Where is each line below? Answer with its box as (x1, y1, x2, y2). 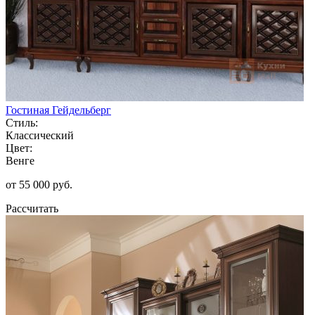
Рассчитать (6, 202, 58, 214)
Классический (6, 129, 74, 141)
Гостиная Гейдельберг (6, 103, 111, 116)
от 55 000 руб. (6, 178, 72, 191)
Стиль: (6, 116, 38, 129)
